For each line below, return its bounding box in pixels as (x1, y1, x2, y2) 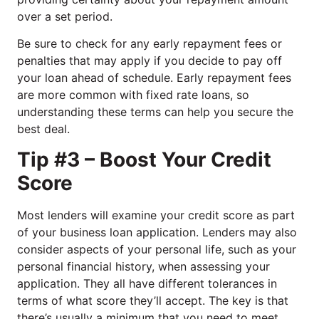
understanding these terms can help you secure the (17, 105, 293, 120)
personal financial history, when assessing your (17, 258, 270, 273)
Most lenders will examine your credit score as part (17, 207, 295, 222)
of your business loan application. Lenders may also (17, 224, 297, 239)
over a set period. (17, 9, 113, 23)
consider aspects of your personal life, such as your (17, 241, 296, 256)
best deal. (17, 122, 70, 137)
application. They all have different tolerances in (17, 276, 277, 291)
